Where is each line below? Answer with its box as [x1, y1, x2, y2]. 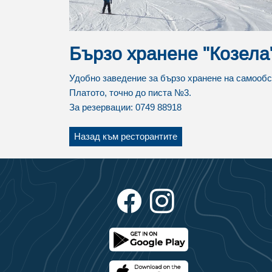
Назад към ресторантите [74, 131, 177, 141]
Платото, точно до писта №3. [69, 87, 191, 98]
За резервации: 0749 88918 [69, 101, 182, 112]
